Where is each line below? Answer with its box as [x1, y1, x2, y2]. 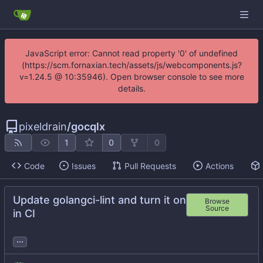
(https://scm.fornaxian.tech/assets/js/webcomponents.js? [21, 60, 242, 70]
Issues [71, 160, 96, 171]
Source [205, 204, 230, 213]
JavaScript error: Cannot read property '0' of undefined [25, 48, 238, 58]
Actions [205, 160, 234, 171]
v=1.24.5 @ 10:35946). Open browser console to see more [19, 72, 244, 82]
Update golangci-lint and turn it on [13, 194, 186, 207]
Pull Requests [124, 160, 176, 171]
